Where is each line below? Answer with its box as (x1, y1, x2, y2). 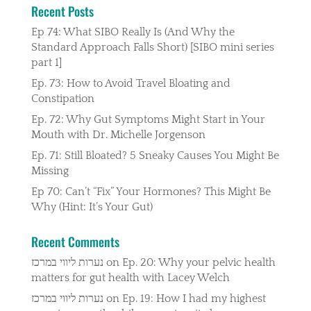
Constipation (31, 92, 94, 106)
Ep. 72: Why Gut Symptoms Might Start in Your (31, 113, 265, 126)
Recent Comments (31, 233, 119, 251)
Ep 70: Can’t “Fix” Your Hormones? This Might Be (31, 185, 271, 199)
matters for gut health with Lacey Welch (31, 271, 230, 285)
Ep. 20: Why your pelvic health (121, 256, 276, 269)
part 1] (31, 56, 62, 69)
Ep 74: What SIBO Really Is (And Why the (31, 26, 235, 39)
